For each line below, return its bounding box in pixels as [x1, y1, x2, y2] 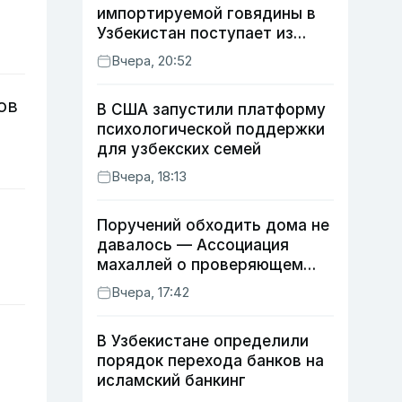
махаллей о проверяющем [97, 256, 303, 274]
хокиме [97, 275, 153, 293]
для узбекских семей [97, 140, 261, 158]
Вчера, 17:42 [111, 284, 189, 301]
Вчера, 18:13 [111, 168, 187, 185]
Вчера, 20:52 [111, 52, 192, 69]
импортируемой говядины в [97, 4, 316, 22]
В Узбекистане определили [97, 332, 309, 350]
